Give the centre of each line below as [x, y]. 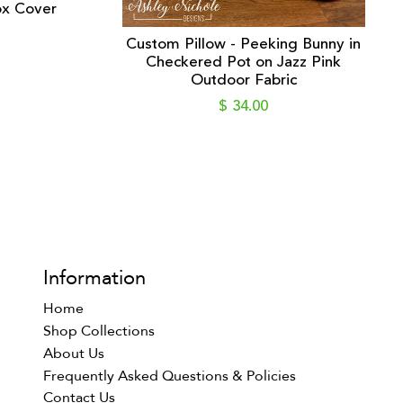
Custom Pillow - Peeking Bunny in [243, 44]
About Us [73, 353]
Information [94, 278]
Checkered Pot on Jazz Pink [243, 62]
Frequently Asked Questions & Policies [169, 376]
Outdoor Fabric [243, 80]
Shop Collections [99, 331]
